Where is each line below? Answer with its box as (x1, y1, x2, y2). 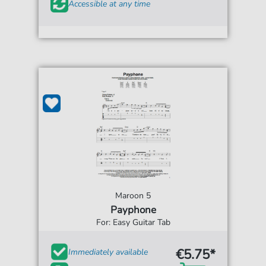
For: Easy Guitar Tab (96, 217, 170, 228)
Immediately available (68, 246, 148, 258)
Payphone (110, 203, 156, 217)
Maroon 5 (115, 190, 151, 201)
